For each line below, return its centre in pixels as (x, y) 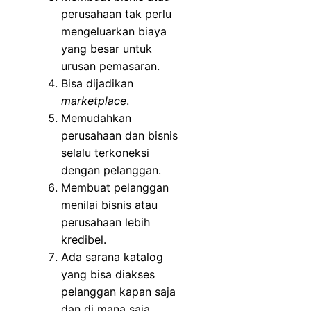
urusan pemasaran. (110, 66)
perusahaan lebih (106, 222)
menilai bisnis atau (109, 204)
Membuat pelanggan (115, 187)
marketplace (94, 100)
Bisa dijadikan (97, 83)
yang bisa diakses (108, 274)
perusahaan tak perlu (116, 14)
